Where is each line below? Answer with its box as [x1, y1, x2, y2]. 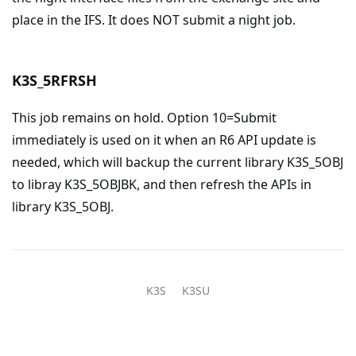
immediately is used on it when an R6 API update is [12, 131, 316, 149]
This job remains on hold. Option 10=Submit [12, 109, 277, 126]
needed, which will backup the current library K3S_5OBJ [12, 153, 343, 171]
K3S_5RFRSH [12, 71, 97, 90]
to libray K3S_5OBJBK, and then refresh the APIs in [12, 176, 311, 193]
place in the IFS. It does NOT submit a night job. [12, 11, 296, 29]
